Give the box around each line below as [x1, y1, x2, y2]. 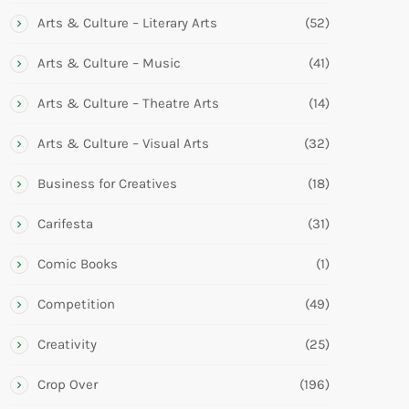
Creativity [37, 335, 97, 352]
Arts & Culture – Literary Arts [37, 14, 217, 31]
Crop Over [37, 375, 98, 393]
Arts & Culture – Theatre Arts [37, 94, 219, 111]
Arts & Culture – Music [37, 54, 181, 71]
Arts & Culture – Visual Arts [37, 134, 209, 152]
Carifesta [37, 215, 93, 232]
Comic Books [37, 255, 118, 272]
